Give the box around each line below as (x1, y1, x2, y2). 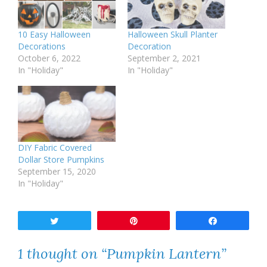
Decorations (18, 41, 66, 52)
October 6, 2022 (18, 52, 80, 64)
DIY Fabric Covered (18, 142, 92, 154)
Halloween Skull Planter (128, 29, 218, 41)
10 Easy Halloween (18, 29, 91, 41)
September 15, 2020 (18, 166, 96, 178)
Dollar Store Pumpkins (18, 154, 104, 166)
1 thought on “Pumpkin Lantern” (18, 244, 226, 263)
